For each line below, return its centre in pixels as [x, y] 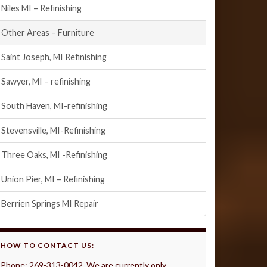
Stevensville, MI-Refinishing [53, 130]
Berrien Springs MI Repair [50, 204]
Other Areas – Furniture [48, 32]
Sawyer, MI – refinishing [46, 81]
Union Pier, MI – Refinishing [53, 179]
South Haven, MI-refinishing [54, 106]
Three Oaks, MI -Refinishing [54, 155]
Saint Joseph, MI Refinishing [54, 57]
